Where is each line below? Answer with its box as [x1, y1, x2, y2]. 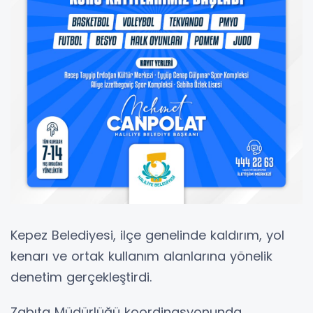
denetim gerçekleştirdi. [10, 268, 152, 286]
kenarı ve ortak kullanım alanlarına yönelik [10, 247, 272, 265]
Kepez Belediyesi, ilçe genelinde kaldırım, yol [10, 226, 284, 244]
